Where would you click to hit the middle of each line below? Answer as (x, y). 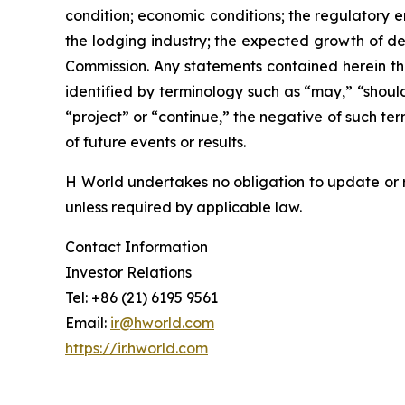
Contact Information (137, 247)
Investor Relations (128, 273)
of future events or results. (155, 142)
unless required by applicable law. (184, 207)
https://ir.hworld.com (137, 348)
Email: (88, 323)
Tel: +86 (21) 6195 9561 (141, 298)
